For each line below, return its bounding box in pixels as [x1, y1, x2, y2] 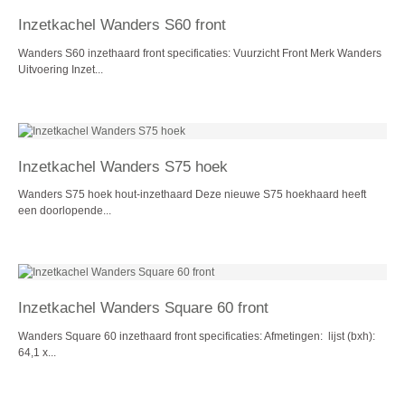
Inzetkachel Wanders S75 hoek [18, 157, 228, 175]
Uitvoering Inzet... [18, 62, 103, 76]
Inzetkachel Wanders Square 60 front [18, 299, 268, 316]
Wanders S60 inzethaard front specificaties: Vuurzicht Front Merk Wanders [18, 46, 381, 60]
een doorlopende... [18, 204, 111, 217]
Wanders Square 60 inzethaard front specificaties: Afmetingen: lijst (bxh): [18, 329, 375, 343]
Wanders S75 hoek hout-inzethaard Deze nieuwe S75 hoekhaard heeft [18, 188, 366, 201]
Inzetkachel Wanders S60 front [18, 16, 226, 33]
